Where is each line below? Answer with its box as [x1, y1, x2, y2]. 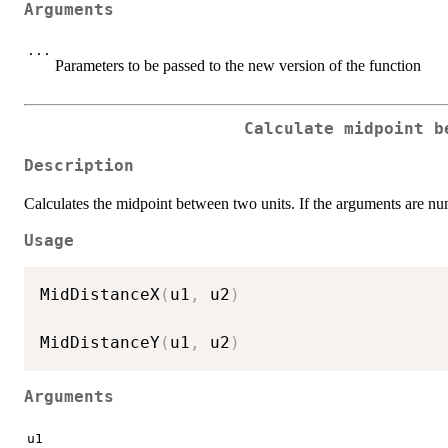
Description [24, 156, 134, 175]
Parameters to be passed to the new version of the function [55, 57, 421, 75]
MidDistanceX [40, 285, 160, 305]
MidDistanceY [40, 333, 160, 353]
